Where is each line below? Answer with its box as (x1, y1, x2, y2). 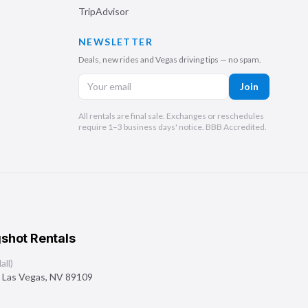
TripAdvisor (78, 5, 129, 17)
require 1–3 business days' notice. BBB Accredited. (78, 122, 267, 132)
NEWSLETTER (78, 36, 153, 47)
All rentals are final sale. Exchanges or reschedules (78, 111, 264, 121)
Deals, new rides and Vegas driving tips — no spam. (78, 54, 261, 65)
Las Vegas (2, 271, 45, 283)
